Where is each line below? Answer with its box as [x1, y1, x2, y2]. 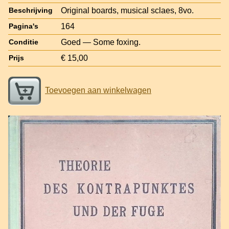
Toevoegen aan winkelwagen [45, 85, 151, 95]
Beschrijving [9, 6, 53, 14]
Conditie [9, 38, 38, 46]
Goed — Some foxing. [61, 37, 141, 47]
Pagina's [9, 22, 38, 30]
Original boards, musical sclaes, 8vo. [61, 6, 194, 15]
